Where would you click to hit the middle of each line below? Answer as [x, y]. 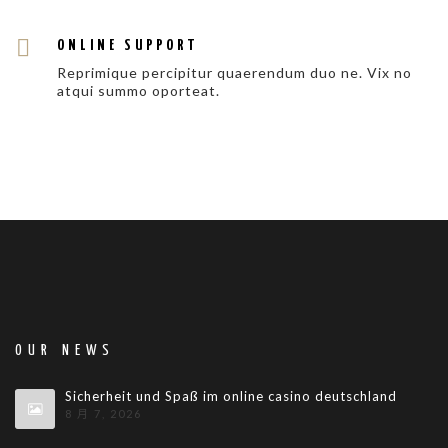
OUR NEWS [65, 351]
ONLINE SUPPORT [128, 46]
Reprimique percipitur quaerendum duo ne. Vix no [234, 73]
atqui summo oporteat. [138, 91]
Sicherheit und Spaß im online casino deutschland [230, 396]
